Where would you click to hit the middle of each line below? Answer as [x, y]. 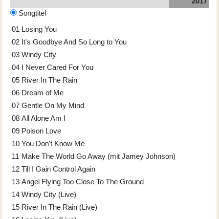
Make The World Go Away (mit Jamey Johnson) [99, 156]
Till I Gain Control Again [58, 169]
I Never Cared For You [57, 67]
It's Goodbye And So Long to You [74, 42]
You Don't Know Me [53, 143]
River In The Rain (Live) [59, 207]
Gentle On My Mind [53, 105]
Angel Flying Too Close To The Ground [83, 181]
